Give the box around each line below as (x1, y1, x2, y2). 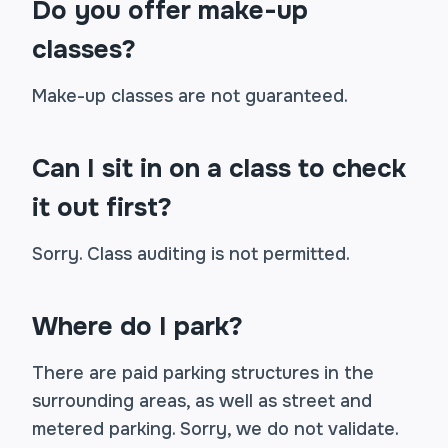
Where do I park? (32, 310, 243, 343)
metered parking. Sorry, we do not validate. (32, 418, 399, 440)
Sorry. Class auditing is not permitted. (32, 243, 350, 265)
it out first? (32, 191, 172, 224)
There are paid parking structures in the (32, 362, 374, 384)
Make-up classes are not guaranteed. (32, 85, 348, 107)
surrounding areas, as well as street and (32, 390, 372, 412)
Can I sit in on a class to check (32, 152, 406, 185)
